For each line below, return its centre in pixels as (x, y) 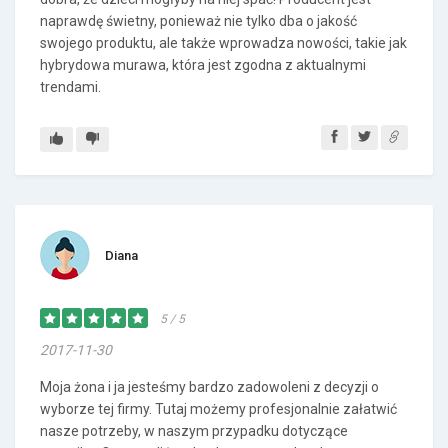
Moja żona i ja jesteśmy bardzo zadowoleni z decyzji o (209, 387)
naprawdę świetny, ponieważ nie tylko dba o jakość (198, 21)
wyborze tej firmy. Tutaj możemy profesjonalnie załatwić (218, 409)
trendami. (70, 87)
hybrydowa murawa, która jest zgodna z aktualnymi (203, 65)
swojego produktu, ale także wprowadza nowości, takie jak (223, 43)
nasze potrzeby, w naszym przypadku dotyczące (194, 431)
